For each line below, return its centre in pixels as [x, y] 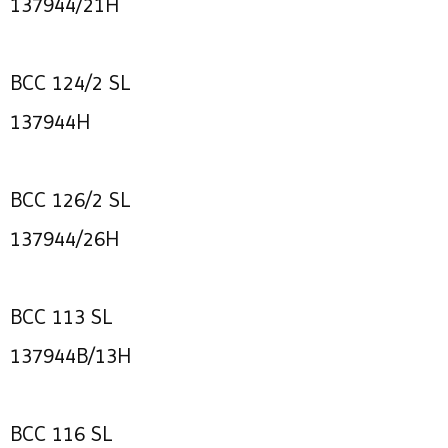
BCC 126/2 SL [70, 199]
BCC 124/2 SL [70, 82]
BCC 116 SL [61, 433]
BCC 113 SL [61, 316]
